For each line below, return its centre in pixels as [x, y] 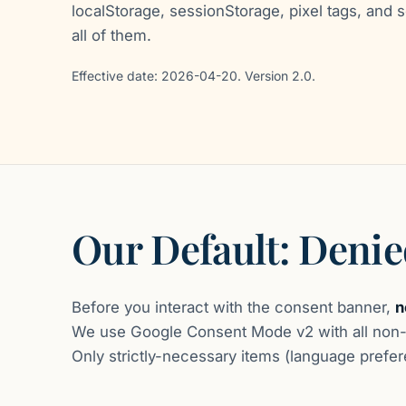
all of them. [111, 36]
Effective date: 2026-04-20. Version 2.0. [193, 76]
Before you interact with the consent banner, [233, 307]
